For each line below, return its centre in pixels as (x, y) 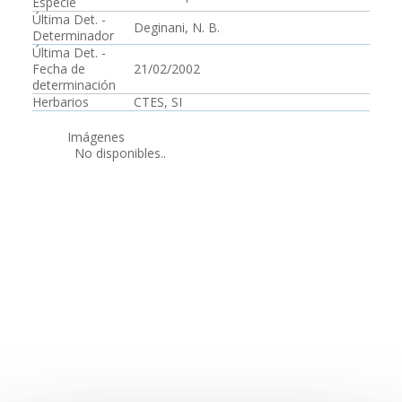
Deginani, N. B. (177, 27)
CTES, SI (158, 102)
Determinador (73, 35)
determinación (74, 85)
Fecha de (59, 69)
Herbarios (61, 102)
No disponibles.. (117, 153)
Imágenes (96, 137)
